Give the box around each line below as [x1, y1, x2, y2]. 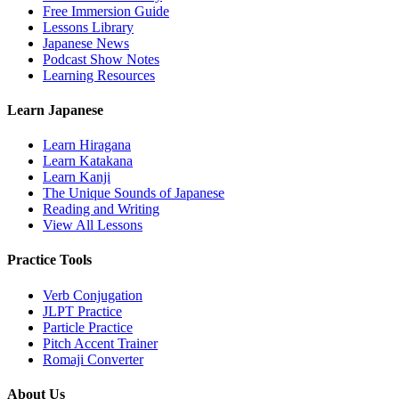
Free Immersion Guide [43, 3, 169, 19]
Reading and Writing [43, 201, 159, 217]
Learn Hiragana [43, 137, 131, 153]
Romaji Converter [43, 351, 143, 367]
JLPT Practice [43, 303, 122, 319]
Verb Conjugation [43, 287, 142, 303]
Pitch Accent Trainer [43, 335, 158, 351]
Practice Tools [7, 252, 92, 268]
